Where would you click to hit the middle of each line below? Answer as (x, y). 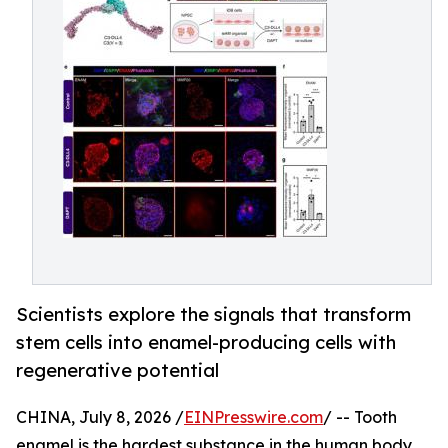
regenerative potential (117, 370)
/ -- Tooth (360, 417)
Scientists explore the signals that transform (213, 314)
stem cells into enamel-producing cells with (206, 342)
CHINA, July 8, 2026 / (100, 417)
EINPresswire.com (253, 417)
